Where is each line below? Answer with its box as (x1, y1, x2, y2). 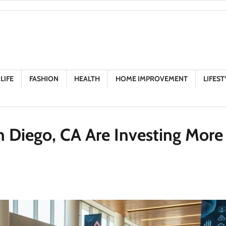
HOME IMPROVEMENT (116, 74, 188, 83)
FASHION (29, 74, 59, 83)
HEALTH (74, 74, 100, 83)
